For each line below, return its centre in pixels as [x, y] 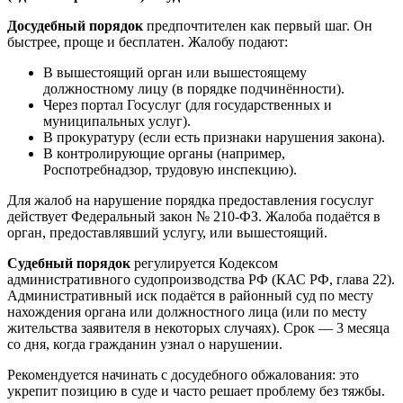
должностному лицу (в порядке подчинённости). [194, 89]
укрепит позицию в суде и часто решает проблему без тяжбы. [196, 391]
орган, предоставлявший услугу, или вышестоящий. [167, 233]
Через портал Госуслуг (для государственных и [188, 105]
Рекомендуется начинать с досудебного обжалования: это [183, 375]
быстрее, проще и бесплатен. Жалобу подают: [148, 42]
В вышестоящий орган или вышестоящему [175, 73]
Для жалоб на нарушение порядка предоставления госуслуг [191, 201]
